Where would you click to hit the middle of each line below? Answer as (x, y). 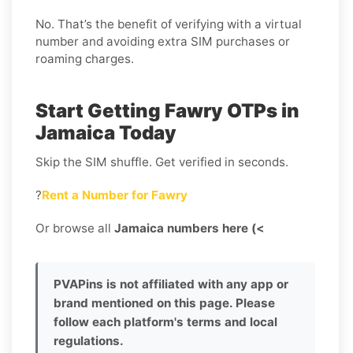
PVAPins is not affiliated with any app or (171, 284)
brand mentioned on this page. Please (164, 303)
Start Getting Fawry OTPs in (167, 110)
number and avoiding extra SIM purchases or (163, 41)
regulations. (89, 340)
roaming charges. (85, 58)
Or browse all (75, 228)
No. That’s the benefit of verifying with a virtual (169, 24)
